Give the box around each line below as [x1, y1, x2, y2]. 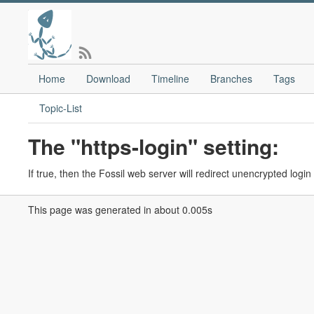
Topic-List [39, 101, 82, 115]
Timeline [151, 71, 189, 86]
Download [86, 71, 130, 86]
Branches [210, 71, 252, 86]
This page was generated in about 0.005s [28, 203, 212, 217]
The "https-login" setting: [28, 131, 279, 161]
